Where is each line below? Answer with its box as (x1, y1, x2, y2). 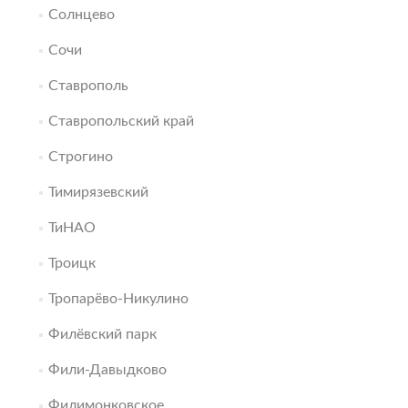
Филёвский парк (47, 327, 157, 342)
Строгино (47, 149, 113, 164)
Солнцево (47, 7, 115, 22)
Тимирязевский (47, 185, 148, 199)
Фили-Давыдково (47, 362, 167, 377)
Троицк (47, 256, 96, 270)
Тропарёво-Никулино (47, 291, 189, 306)
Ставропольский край (47, 114, 194, 128)
